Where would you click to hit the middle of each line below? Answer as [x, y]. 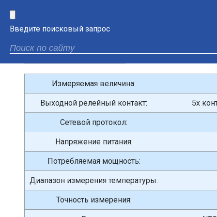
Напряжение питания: [94, 142]
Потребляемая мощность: [94, 161]
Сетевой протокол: [94, 122]
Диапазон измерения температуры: [94, 180]
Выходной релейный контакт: [94, 103]
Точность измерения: [94, 200]
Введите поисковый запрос [60, 29]
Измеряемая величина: [94, 84]
